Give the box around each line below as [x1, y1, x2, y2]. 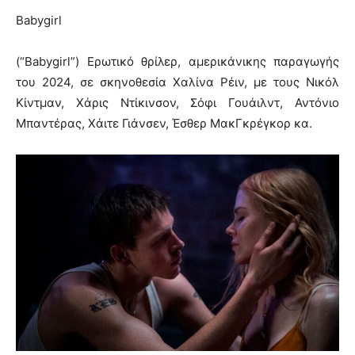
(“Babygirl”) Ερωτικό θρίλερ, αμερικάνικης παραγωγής [16, 54, 339, 70]
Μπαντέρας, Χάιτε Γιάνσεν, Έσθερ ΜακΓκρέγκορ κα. [16, 116, 312, 132]
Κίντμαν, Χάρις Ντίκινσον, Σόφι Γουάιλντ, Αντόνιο [16, 95, 339, 111]
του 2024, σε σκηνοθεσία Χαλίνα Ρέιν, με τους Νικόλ [16, 74, 339, 90]
